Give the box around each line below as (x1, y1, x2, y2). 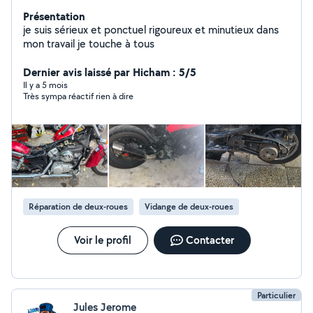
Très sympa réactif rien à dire (23, 90, 133, 102)
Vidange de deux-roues (145, 201, 233, 212)
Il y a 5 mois (23, 79, 68, 91)
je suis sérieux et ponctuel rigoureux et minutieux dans (23, 22, 279, 37)
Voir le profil (73, 233, 131, 247)
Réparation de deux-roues (29, 201, 128, 212)
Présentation (23, 8, 85, 24)
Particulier (257, 289, 296, 301)
